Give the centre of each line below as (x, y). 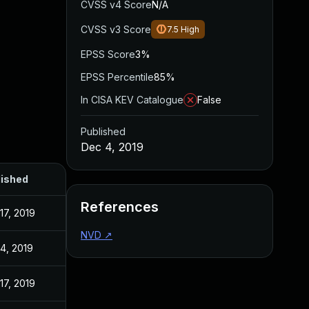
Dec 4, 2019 (112, 147)
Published (103, 131)
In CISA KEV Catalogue (132, 100)
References (120, 207)
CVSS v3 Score (116, 29)
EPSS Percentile (117, 77)
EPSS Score (108, 54)
